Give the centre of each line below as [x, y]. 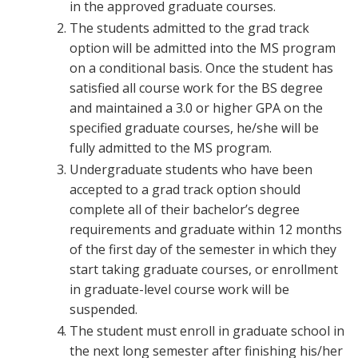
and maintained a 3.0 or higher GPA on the [196, 108]
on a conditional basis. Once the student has [201, 68]
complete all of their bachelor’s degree [185, 209]
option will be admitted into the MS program [203, 48]
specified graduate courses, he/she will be [194, 128]
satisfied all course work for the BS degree [196, 88]
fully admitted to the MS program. [172, 148]
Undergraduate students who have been [191, 169]
